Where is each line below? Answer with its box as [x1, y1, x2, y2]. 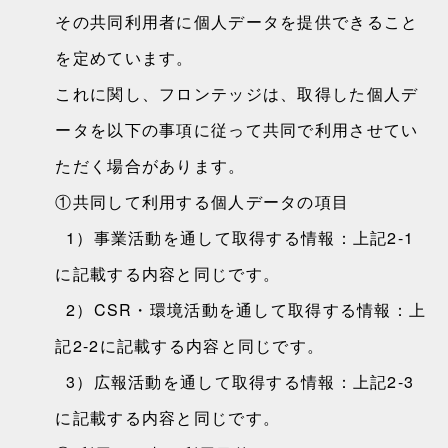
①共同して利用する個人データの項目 [55, 190, 350, 213]
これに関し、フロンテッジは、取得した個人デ [55, 82, 419, 105]
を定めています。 [55, 46, 194, 69]
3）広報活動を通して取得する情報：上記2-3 [55, 370, 415, 393]
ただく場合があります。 [55, 154, 246, 177]
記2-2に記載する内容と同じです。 [55, 334, 325, 357]
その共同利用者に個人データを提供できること [55, 10, 419, 33]
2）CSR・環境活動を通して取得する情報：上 [55, 298, 427, 321]
